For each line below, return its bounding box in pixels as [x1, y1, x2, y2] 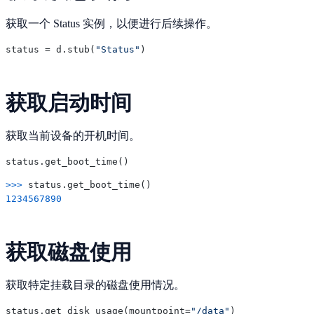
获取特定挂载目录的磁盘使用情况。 [6, 278, 185, 291]
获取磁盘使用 [6, 240, 132, 264]
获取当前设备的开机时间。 [6, 129, 140, 142]
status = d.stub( [6, 43, 95, 55]
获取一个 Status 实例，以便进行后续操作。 [6, 17, 217, 29]
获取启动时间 [6, 90, 132, 114]
